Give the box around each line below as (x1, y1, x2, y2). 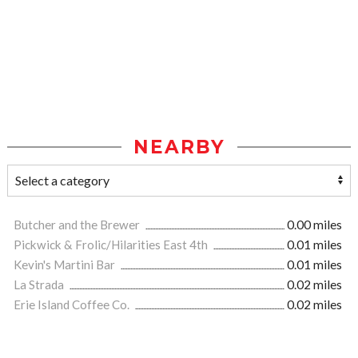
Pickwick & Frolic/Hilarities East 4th (14, 237, 210, 253)
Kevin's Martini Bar (14, 257, 117, 272)
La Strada (14, 277, 66, 292)
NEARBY (133, 136, 225, 159)
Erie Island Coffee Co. (14, 297, 132, 312)
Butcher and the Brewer (14, 217, 142, 233)
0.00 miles (287, 217, 342, 233)
